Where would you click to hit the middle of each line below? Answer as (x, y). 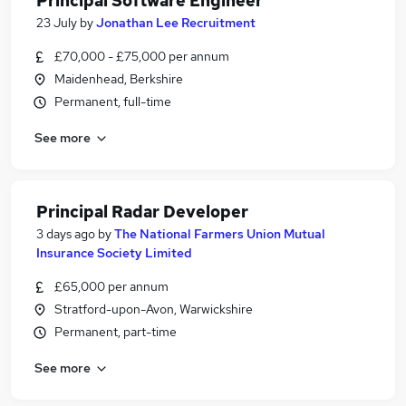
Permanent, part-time (116, 332)
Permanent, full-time (113, 101)
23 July (57, 23)
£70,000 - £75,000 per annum (142, 56)
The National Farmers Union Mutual (220, 234)
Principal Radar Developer (142, 212)
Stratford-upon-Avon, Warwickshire (154, 309)
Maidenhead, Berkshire (119, 79)
